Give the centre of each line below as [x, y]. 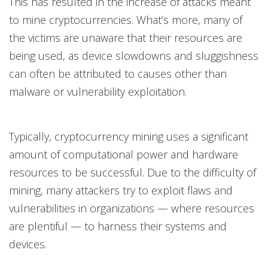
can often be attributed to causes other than [118, 74]
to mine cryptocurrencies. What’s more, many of [126, 20]
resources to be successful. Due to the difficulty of [133, 173]
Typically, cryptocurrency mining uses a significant [129, 137]
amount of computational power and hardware [124, 155]
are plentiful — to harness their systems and [118, 226]
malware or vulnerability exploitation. [98, 92]
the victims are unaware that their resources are [126, 38]
